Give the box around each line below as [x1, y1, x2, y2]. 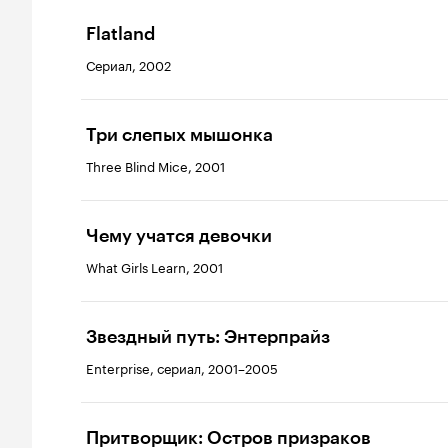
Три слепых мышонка [86, 124, 273, 146]
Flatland [86, 23, 155, 45]
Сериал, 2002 [86, 54, 171, 74]
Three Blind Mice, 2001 [86, 155, 225, 175]
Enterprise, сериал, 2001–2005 [86, 357, 278, 377]
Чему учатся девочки [86, 225, 272, 247]
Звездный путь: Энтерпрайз [86, 326, 330, 348]
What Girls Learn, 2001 [86, 256, 223, 276]
